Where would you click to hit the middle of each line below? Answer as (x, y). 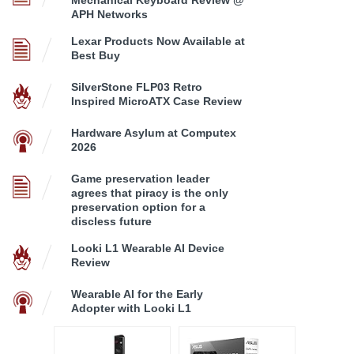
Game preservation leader (140, 178)
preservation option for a (138, 207)
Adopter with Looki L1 (131, 308)
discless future (111, 221)
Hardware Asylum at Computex (154, 132)
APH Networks (109, 14)
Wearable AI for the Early (137, 294)
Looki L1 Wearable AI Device (148, 248)
